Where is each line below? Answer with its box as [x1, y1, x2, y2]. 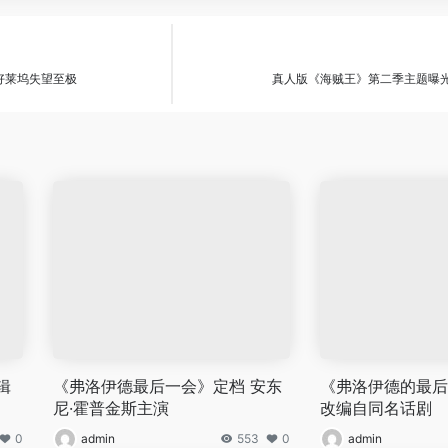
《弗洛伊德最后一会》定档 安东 [53, 375, 283, 396]
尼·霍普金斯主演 [53, 397, 170, 418]
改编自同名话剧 [319, 397, 432, 418]
